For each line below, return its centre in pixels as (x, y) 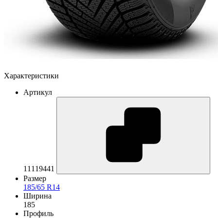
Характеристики (31, 75)
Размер (35, 178)
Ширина (37, 196)
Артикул (38, 92)
